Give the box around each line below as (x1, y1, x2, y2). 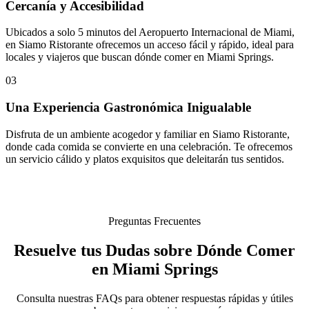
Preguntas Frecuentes (108, 215, 201, 227)
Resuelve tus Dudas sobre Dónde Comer (14, 241, 295, 259)
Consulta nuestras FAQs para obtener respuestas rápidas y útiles (16, 292, 293, 304)
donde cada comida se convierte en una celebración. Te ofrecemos (6, 140, 292, 152)
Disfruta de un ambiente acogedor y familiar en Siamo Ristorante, (6, 128, 290, 140)
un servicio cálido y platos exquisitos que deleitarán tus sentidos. (6, 152, 284, 165)
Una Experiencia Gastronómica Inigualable (6, 100, 251, 115)
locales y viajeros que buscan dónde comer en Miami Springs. (6, 51, 274, 63)
